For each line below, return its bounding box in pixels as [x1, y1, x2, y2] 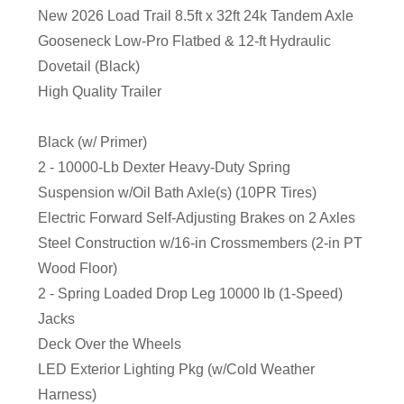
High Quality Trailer [38, 83, 162, 99]
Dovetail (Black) [38, 58, 141, 74]
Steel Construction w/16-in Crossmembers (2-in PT [38, 234, 363, 251]
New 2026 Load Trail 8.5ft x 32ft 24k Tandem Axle [38, 7, 354, 23]
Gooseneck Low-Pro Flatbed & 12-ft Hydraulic [38, 32, 332, 49]
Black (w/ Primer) [38, 133, 148, 150]
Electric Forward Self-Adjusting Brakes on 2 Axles [38, 209, 356, 225]
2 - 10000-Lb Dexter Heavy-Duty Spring [38, 159, 291, 175]
